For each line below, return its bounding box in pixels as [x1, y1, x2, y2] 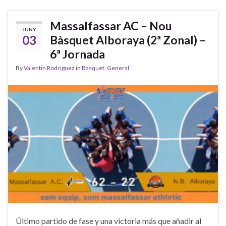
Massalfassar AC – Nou [50, 18, 172, 33]
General [107, 64, 129, 72]
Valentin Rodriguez [24, 64, 75, 72]
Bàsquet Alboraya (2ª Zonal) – [50, 32, 206, 47]
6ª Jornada [50, 46, 105, 61]
